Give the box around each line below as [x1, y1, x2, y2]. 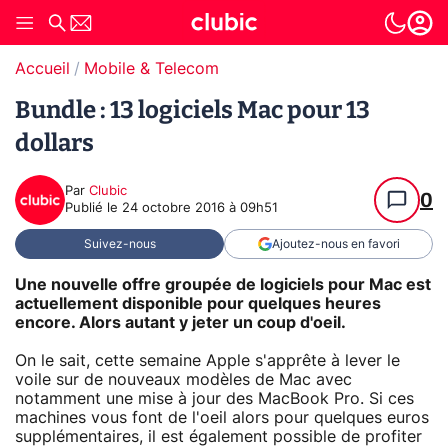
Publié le [65, 202, 122, 215]
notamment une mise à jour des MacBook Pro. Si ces [15, 390, 414, 407]
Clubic [89, 185, 127, 198]
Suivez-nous [83, 238, 156, 250]
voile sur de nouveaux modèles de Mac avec [15, 371, 352, 388]
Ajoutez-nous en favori [271, 238, 400, 250]
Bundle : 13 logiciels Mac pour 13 [15, 96, 370, 124]
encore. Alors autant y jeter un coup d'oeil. [15, 314, 346, 331]
